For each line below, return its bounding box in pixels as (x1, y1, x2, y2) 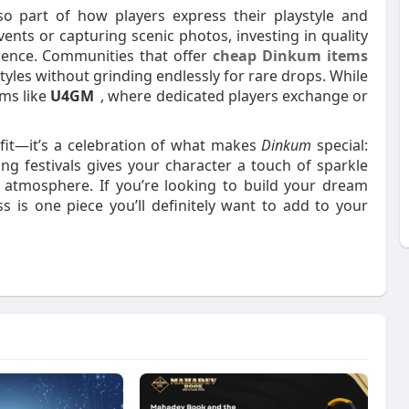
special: (311, 135, 368, 155)
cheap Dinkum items (213, 46, 369, 66)
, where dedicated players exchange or (100, 86, 369, 106)
